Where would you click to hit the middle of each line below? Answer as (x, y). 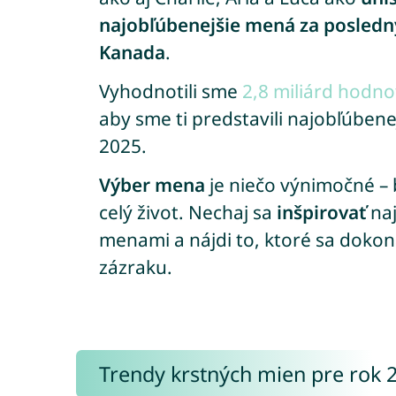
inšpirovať (321, 213)
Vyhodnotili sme (170, 91)
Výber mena (152, 185)
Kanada (132, 53)
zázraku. (135, 267)
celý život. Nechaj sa (187, 213)
